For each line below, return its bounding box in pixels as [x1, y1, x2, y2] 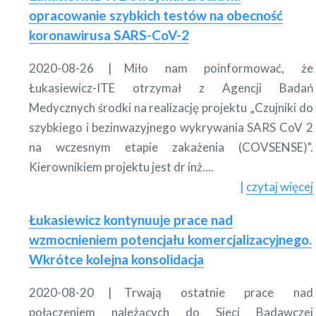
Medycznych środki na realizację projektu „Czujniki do [29, 99, 313, 115]
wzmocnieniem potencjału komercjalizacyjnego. [29, 231, 312, 248]
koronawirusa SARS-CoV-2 [29, 26, 190, 43]
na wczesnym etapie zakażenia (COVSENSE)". [29, 139, 313, 154]
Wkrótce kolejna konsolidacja [29, 250, 205, 267]
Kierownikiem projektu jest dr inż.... [29, 159, 214, 174]
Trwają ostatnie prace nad [124, 284, 313, 300]
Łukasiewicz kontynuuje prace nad [29, 211, 233, 228]
